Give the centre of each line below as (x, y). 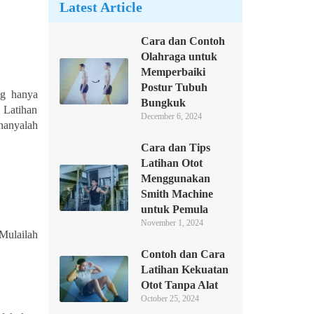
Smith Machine (177, 194)
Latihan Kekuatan (184, 269)
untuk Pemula (174, 209)
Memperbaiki (173, 72)
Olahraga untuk (179, 56)
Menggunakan (175, 178)
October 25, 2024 (170, 299)
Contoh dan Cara (183, 254)
